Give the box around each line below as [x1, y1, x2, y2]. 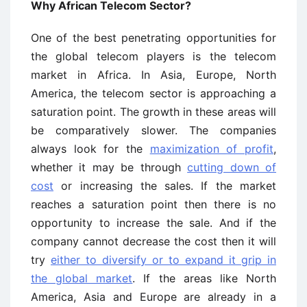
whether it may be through [31, 160, 188, 174]
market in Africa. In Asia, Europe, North [31, 67, 276, 82]
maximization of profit [149, 141, 274, 156]
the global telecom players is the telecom [31, 49, 276, 63]
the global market [31, 271, 133, 285]
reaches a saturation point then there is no [31, 197, 276, 211]
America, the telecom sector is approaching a [31, 86, 276, 100]
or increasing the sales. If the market [53, 178, 276, 193]
